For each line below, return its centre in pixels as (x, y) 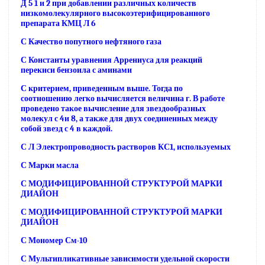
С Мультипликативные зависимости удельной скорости (125, 259)
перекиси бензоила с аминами (76, 70)
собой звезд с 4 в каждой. (67, 129)
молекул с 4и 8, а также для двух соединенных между (119, 119)
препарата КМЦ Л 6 (58, 23)
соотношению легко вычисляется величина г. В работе (123, 98)
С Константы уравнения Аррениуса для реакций (112, 60)
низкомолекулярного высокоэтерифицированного (115, 13)
